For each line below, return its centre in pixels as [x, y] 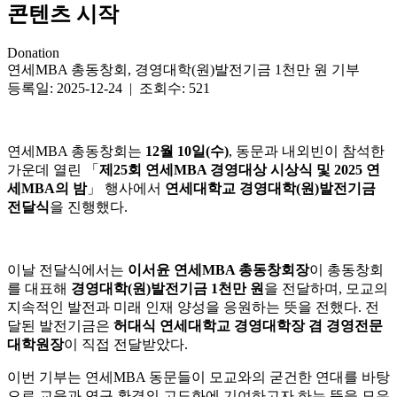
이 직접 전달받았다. [126, 345]
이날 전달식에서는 [67, 270]
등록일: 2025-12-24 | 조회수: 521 [109, 89]
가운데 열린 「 [53, 170]
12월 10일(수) [187, 152]
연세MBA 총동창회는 [76, 152]
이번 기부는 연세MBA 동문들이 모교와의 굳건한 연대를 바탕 [198, 378]
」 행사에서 [126, 189]
